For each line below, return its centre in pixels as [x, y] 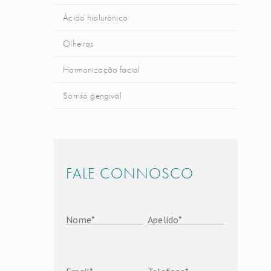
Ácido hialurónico [95, 18]
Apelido [163, 219]
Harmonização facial [102, 70]
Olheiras [78, 44]
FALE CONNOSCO [130, 173]
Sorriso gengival [92, 96]
